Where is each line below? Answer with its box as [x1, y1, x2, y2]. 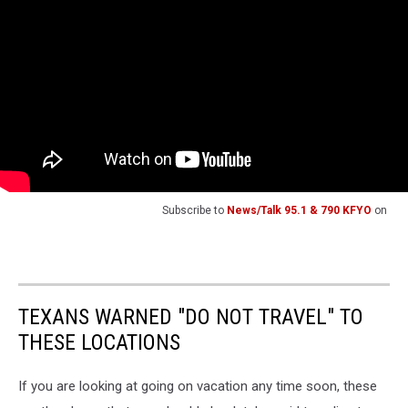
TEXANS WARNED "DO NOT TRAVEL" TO [18, 304, 363, 331]
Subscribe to [162, 204, 227, 218]
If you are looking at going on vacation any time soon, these [18, 378, 377, 395]
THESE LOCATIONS [18, 330, 180, 356]
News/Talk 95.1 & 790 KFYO [227, 204, 372, 218]
